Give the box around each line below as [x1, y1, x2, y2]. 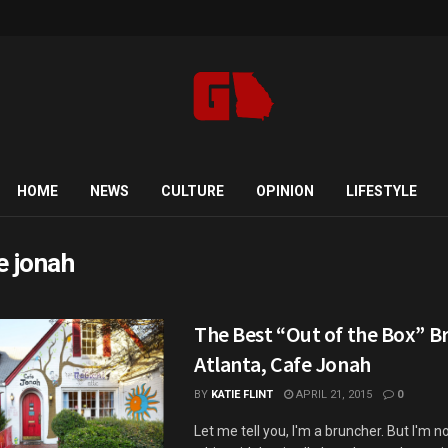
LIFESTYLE [345, 183, 417, 199]
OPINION [255, 183, 314, 199]
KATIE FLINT [211, 388, 273, 401]
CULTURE [160, 183, 224, 199]
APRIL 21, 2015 [293, 388, 372, 401]
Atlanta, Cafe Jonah [194, 350, 371, 378]
